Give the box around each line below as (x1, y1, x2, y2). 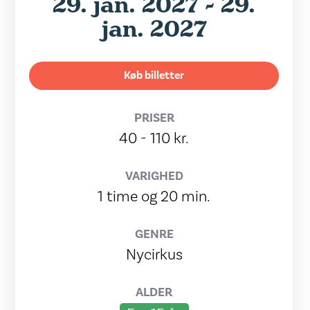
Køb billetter (124, 69, 185, 82)
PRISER (134, 110, 174, 126)
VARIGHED (125, 168, 183, 184)
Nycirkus (125, 245, 183, 264)
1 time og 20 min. (98, 187, 211, 206)
